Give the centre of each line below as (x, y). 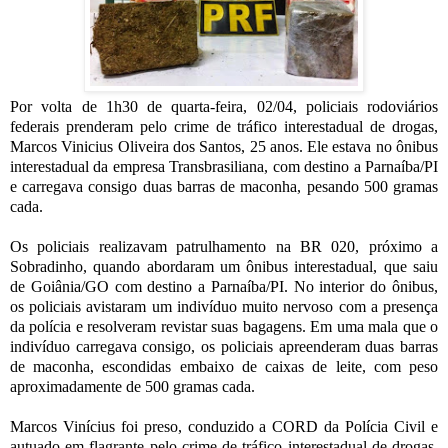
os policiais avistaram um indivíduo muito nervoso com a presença (224, 307)
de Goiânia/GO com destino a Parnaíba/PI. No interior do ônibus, (224, 287)
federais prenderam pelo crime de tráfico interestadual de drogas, (224, 127)
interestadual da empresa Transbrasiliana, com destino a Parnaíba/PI (224, 167)
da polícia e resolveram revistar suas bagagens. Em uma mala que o (224, 327)
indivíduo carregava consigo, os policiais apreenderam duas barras (224, 347)
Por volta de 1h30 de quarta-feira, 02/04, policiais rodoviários (224, 107)
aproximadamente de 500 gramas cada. (132, 387)
